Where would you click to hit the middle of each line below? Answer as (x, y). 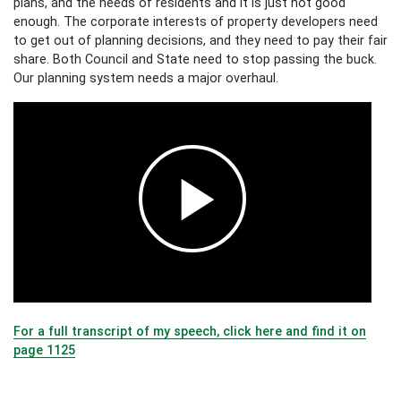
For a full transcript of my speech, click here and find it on (190, 331)
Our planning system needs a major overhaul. (146, 77)
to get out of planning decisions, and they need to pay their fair (200, 40)
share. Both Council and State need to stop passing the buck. (195, 59)
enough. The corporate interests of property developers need (196, 21)
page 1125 (44, 350)
